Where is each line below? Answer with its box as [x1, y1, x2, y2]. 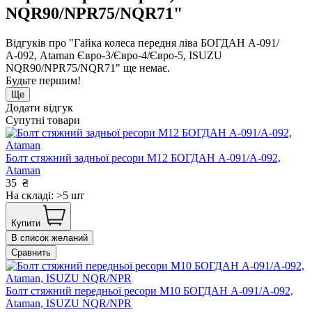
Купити [11, 218, 40, 229]
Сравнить [11, 247, 51, 258]
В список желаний [11, 233, 88, 244]
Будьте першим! [6, 75, 81, 87]
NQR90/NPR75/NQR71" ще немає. [6, 62, 170, 75]
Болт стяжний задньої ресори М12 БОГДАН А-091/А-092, [6, 152, 281, 164]
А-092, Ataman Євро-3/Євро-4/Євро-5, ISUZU [6, 49, 222, 62]
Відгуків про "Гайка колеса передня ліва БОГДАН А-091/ [6, 37, 279, 49]
